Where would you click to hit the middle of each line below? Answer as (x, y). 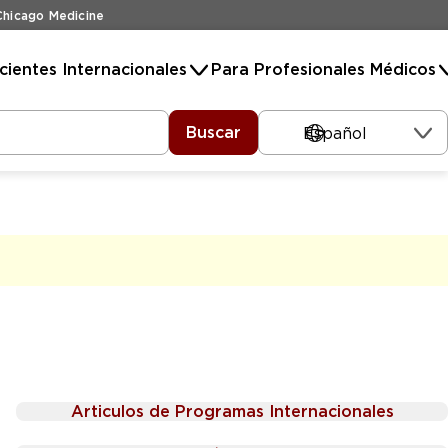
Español (335, 133)
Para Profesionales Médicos (323, 69)
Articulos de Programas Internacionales (232, 411)
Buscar (213, 132)
